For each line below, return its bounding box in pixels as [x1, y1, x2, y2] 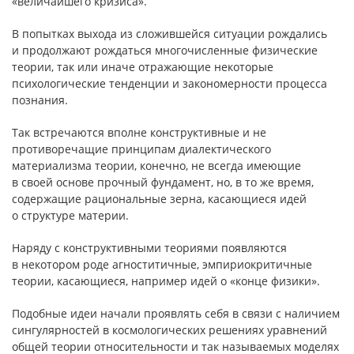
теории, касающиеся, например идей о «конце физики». [12, 273, 320, 288]
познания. [12, 92, 68, 107]
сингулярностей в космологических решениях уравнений [12, 322, 327, 337]
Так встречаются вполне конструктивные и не [12, 125, 266, 140]
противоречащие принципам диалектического [12, 141, 271, 156]
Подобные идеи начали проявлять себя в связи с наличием [12, 306, 340, 321]
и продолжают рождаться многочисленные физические [12, 43, 318, 58]
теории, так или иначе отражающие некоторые [12, 59, 273, 74]
